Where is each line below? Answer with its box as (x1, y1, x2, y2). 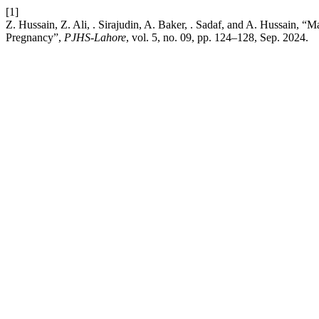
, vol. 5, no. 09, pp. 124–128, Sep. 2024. (126, 31, 308, 43)
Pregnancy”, (6, 31, 64, 43)
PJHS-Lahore (64, 31, 126, 43)
